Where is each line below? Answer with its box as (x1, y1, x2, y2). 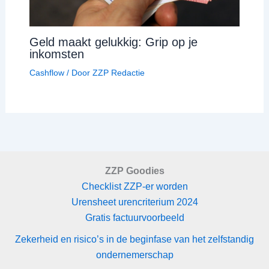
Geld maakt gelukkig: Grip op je (29, 35, 198, 49)
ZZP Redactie (92, 68, 145, 78)
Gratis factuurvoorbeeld (85, 213, 184, 223)
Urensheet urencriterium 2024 (71, 197, 198, 208)
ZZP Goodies (104, 166, 165, 177)
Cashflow (29, 68, 64, 78)
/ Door (64, 68, 92, 78)
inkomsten (29, 47, 84, 61)
